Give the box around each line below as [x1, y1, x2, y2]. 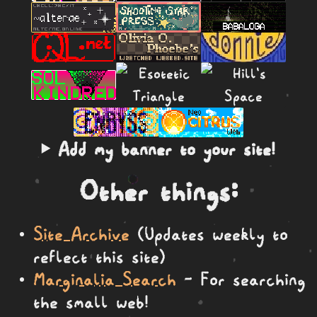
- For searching [176, 270, 306, 287]
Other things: [79, 178, 238, 203]
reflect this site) [33, 248, 166, 264]
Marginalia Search [33, 270, 176, 287]
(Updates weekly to [129, 225, 288, 241]
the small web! [33, 293, 149, 309]
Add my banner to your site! [58, 141, 276, 157]
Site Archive [33, 225, 129, 241]
